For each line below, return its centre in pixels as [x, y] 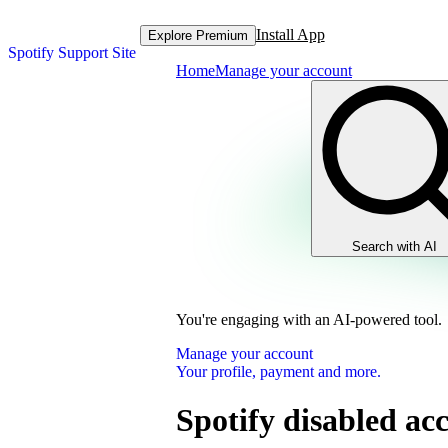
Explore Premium [197, 35]
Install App [290, 34]
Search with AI [394, 246]
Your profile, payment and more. [278, 371]
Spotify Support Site [72, 52]
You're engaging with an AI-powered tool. [309, 319]
